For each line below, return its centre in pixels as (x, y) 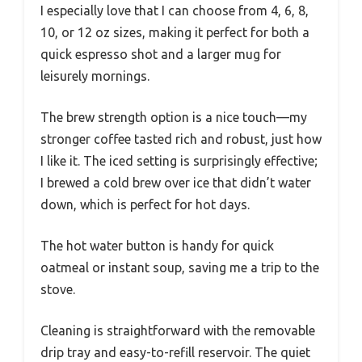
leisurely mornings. (95, 76)
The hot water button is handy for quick (157, 245)
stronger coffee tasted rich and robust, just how (181, 139)
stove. (58, 289)
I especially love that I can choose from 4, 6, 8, (175, 10)
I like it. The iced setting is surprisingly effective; (179, 160)
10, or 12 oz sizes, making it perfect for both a (175, 32)
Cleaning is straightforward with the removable (178, 330)
